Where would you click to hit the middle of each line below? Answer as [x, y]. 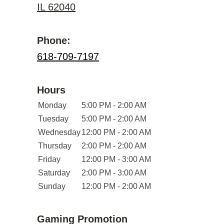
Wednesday [59, 132]
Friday [49, 159]
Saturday [54, 173]
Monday [52, 105]
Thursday [55, 146]
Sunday [52, 186]
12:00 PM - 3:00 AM [116, 159]
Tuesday [53, 119]
